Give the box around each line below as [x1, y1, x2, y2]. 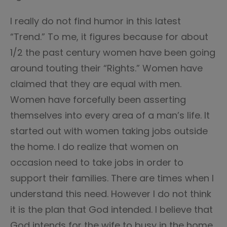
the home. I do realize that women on [10, 140, 178, 153]
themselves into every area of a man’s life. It [10, 109, 210, 122]
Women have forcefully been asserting [10, 93, 186, 106]
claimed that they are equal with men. [10, 78, 181, 90]
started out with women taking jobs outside [10, 125, 208, 137]
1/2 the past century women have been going [10, 46, 215, 59]
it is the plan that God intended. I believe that [10, 203, 213, 216]
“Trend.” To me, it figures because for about [10, 30, 208, 43]
